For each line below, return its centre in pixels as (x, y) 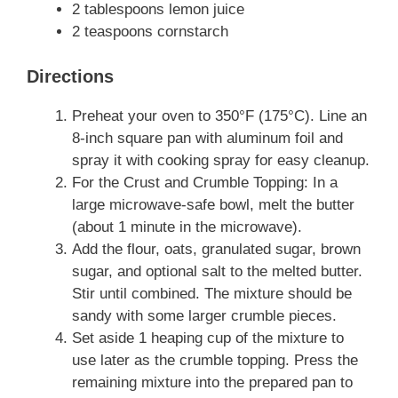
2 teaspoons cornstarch (150, 32)
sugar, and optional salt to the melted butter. (217, 271)
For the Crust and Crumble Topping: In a (205, 182)
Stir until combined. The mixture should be (212, 293)
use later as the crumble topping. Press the (215, 360)
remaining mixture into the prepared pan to (212, 382)
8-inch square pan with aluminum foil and (207, 138)
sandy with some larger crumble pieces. (204, 315)
